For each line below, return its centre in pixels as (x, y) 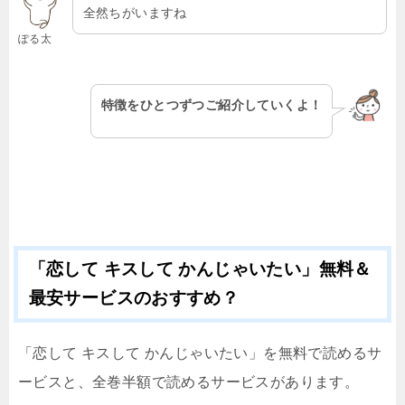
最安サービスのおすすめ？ (134, 298)
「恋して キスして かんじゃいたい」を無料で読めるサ (200, 353)
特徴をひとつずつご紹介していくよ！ (212, 105)
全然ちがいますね (135, 12)
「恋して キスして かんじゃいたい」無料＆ (200, 269)
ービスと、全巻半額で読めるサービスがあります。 (189, 382)
